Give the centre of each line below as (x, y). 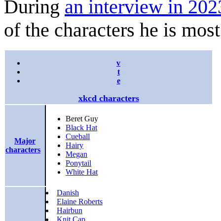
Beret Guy (82, 119)
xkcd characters (109, 98)
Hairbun (70, 211)
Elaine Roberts (80, 202)
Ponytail (78, 163)
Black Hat (81, 128)
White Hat (82, 172)
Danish (68, 193)
